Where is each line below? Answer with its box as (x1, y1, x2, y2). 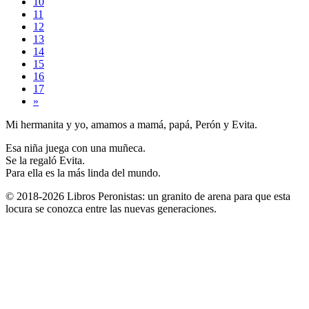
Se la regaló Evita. (6, 154, 85, 166)
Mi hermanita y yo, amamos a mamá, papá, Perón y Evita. (6, 118, 257, 130)
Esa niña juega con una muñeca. (6, 141, 146, 154)
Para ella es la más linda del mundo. (6, 166, 161, 179)
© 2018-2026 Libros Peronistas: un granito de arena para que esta (6, 190, 290, 202)
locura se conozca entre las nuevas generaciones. (6, 202, 217, 215)
